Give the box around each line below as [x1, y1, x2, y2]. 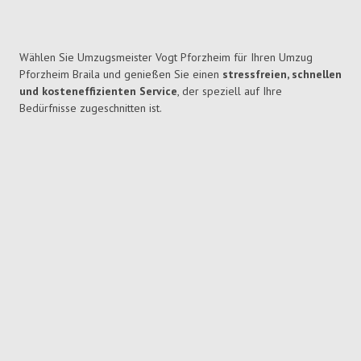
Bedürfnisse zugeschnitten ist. [19, 101, 162, 116]
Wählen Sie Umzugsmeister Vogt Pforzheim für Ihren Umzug [19, 50, 313, 65]
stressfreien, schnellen [222, 67, 342, 82]
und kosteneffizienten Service [19, 84, 177, 99]
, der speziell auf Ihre [177, 84, 282, 99]
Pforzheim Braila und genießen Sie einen [19, 67, 222, 82]
